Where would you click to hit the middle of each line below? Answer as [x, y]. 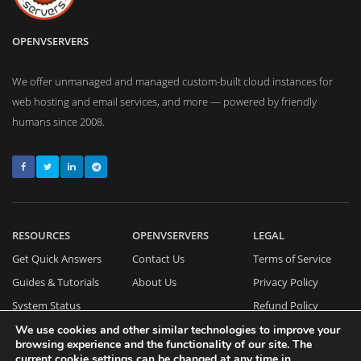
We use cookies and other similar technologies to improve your [178, 330]
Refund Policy [285, 305]
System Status [46, 305]
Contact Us [159, 258]
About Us [155, 282]
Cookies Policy [287, 328]
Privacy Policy [285, 282]
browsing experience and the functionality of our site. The [164, 344]
